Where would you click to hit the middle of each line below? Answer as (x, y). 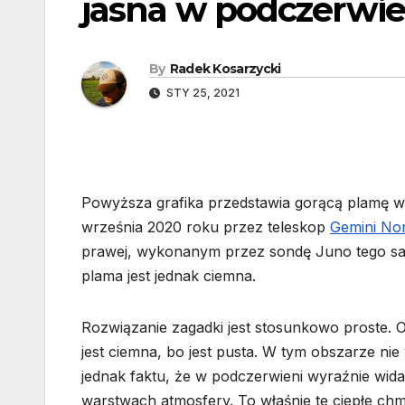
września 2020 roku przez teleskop (206, 227)
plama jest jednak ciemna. (169, 276)
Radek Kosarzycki (225, 69)
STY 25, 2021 (202, 93)
